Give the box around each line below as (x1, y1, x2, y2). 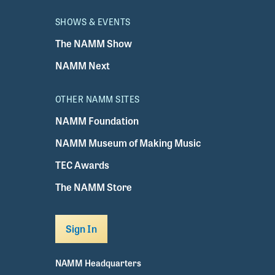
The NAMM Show (55, 36, 132, 51)
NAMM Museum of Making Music (55, 136, 201, 150)
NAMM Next (55, 58, 110, 73)
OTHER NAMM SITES (55, 93, 140, 106)
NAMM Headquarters (55, 257, 141, 269)
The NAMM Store (55, 180, 132, 195)
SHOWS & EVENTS (55, 15, 131, 28)
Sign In (65, 222, 97, 236)
